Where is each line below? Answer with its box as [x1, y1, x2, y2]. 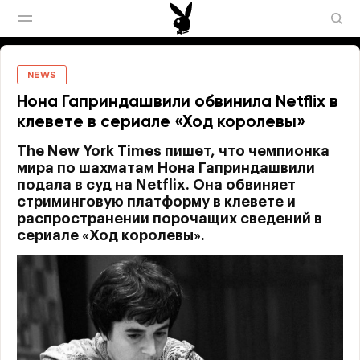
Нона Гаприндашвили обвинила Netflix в [17, 94, 338, 111]
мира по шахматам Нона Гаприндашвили [17, 161, 315, 175]
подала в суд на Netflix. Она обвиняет [17, 178, 296, 192]
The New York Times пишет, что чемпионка [17, 144, 329, 158]
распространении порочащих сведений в [17, 211, 322, 226]
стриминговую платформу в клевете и [17, 194, 296, 209]
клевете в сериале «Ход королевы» [17, 114, 305, 131]
